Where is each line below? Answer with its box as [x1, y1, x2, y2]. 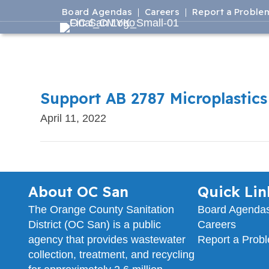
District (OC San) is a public [28, 219, 161, 231]
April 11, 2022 [40, 112, 107, 124]
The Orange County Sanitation [28, 204, 174, 216]
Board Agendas [62, 6, 132, 17]
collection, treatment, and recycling [28, 249, 195, 261]
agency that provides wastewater [28, 234, 186, 246]
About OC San [28, 183, 128, 201]
